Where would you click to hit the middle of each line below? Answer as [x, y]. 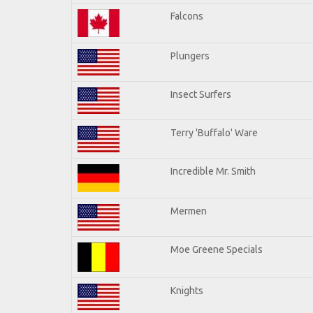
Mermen [189, 211]
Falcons [187, 16]
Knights [187, 290]
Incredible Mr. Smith [213, 171]
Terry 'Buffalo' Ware [214, 132]
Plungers [190, 56]
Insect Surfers [201, 94]
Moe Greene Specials [217, 249]
